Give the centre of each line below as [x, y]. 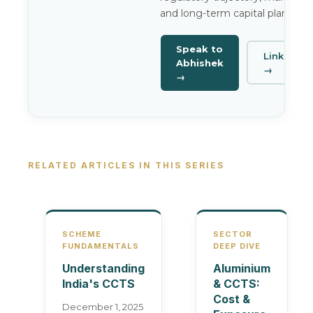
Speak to [199, 49]
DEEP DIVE [237, 246]
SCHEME [82, 234]
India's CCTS [99, 284]
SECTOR [233, 234]
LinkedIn [284, 56]
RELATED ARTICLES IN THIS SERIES [126, 165]
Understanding [103, 268]
